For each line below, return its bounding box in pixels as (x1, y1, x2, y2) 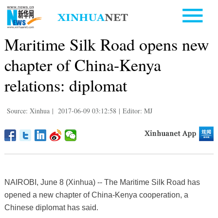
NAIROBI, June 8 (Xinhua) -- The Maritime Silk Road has (4, 178, 200, 186)
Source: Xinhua (6, 106, 50, 115)
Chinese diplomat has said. (4, 203, 98, 212)
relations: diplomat (4, 73, 127, 96)
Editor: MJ (122, 106, 152, 115)
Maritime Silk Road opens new (4, 33, 209, 55)
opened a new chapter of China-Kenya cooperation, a (4, 190, 188, 199)
